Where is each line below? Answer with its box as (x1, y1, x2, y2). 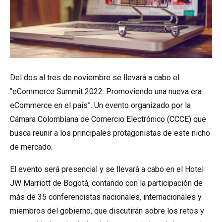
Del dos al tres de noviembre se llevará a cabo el (10, 73, 179, 82)
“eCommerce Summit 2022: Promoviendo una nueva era (10, 87, 202, 96)
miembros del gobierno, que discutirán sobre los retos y (10, 206, 204, 216)
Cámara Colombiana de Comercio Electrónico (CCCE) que (10, 114, 206, 124)
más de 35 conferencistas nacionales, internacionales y (10, 192, 202, 202)
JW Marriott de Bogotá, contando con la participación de (10, 178, 203, 188)
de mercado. (10, 142, 53, 152)
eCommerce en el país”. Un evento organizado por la (10, 101, 191, 110)
